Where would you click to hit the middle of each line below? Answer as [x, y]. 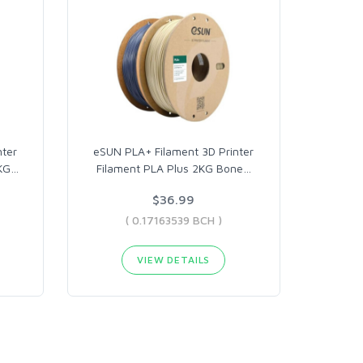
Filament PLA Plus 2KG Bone [169, 168]
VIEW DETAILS [174, 260]
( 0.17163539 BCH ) [173, 220]
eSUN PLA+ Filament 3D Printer [174, 151]
